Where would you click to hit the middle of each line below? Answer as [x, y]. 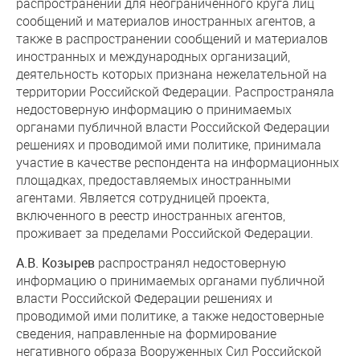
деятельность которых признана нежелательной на [172, 74]
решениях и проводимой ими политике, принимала [169, 144]
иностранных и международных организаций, [153, 56]
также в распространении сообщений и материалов [172, 38]
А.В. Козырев [55, 263]
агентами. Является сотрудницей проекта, [143, 197]
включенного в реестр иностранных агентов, [151, 215]
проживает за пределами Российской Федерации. [165, 233]
